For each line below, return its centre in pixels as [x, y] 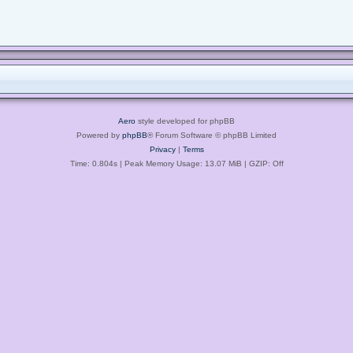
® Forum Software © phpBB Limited [212, 135]
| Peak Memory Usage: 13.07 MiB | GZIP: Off [200, 163]
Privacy [162, 149]
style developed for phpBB [185, 121]
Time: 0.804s [93, 163]
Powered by [99, 135]
